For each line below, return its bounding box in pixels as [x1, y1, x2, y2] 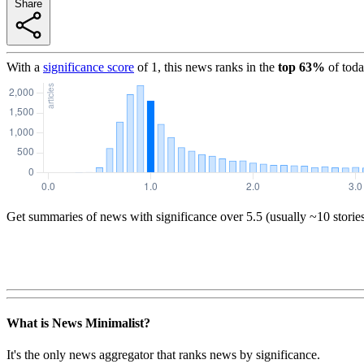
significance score [43, 59, 134, 74]
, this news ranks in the [158, 59, 275, 74]
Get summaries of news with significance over [6, 209, 243, 223]
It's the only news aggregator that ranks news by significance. [6, 348, 320, 362]
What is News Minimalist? [6, 316, 150, 331]
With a [6, 59, 40, 74]
